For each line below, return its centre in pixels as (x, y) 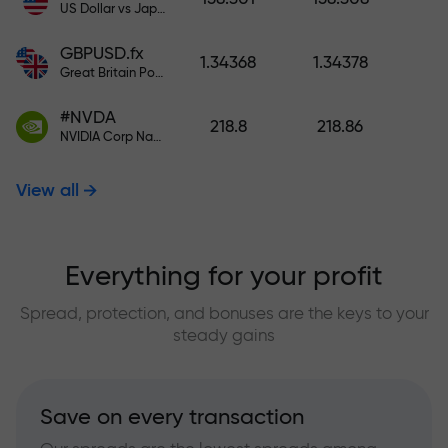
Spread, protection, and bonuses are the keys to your (224, 313)
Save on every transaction (172, 416)
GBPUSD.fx (102, 53)
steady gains (224, 335)
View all (47, 190)
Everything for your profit (224, 276)
